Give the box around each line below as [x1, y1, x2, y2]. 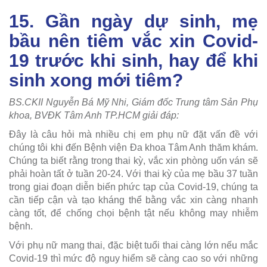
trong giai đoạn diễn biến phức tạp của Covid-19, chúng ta [9, 181, 258, 192]
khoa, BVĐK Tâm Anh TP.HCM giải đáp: [9, 110, 179, 120]
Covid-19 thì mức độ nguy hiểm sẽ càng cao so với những [9, 253, 258, 263]
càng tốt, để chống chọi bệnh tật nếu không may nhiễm [9, 207, 258, 218]
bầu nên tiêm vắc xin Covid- [9, 30, 258, 51]
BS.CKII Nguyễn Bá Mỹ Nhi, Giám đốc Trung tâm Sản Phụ [9, 97, 258, 107]
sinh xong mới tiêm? [9, 70, 183, 90]
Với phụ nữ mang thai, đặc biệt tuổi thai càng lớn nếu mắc [9, 240, 258, 250]
